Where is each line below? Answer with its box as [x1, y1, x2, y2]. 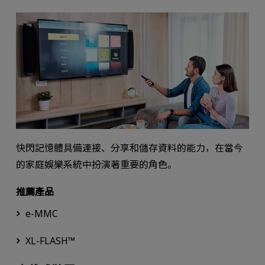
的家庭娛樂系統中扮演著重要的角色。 [15, 157, 177, 171]
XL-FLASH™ [25, 234, 75, 247]
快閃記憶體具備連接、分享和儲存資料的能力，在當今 [15, 141, 243, 154]
